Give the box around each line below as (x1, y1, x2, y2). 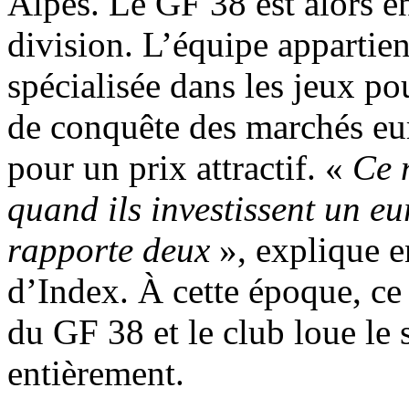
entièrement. (7, 352, 184, 393)
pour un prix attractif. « (7, 147, 352, 187)
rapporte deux (7, 229, 210, 269)
